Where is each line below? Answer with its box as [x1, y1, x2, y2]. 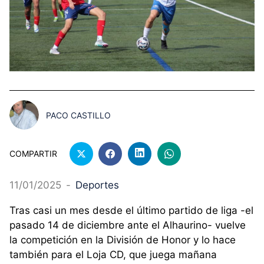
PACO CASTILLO [46, 110, 111, 120]
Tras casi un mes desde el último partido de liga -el [9, 204, 253, 217]
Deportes [75, 179, 119, 191]
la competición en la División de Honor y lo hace [9, 234, 236, 246]
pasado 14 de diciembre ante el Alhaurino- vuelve [9, 219, 246, 232]
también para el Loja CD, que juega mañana [9, 249, 217, 261]
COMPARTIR [9, 148, 57, 159]
